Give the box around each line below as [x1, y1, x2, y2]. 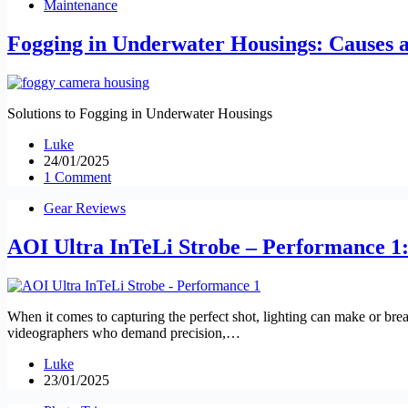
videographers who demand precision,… [7, 324, 240, 341]
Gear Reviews [44, 199, 126, 216]
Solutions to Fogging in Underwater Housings [7, 105, 272, 121]
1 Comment [44, 168, 111, 185]
